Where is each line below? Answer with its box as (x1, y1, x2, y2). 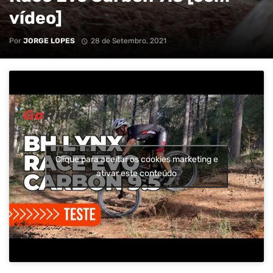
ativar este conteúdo (96, 168, 177, 179)
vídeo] (9, 7, 62, 28)
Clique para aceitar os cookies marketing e (55, 154, 218, 165)
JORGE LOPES (23, 37, 75, 45)
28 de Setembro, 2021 (90, 37, 166, 45)
